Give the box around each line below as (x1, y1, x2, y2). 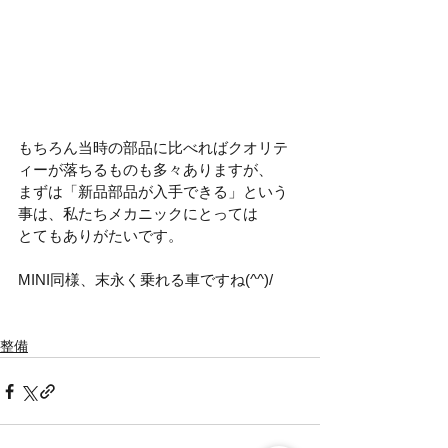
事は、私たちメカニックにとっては (18, 205, 258, 223)
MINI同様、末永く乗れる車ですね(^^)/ (18, 271, 273, 289)
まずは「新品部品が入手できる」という (18, 183, 288, 201)
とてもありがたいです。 (18, 227, 183, 245)
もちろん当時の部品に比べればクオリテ (18, 139, 288, 157)
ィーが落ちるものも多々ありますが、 (18, 161, 273, 179)
